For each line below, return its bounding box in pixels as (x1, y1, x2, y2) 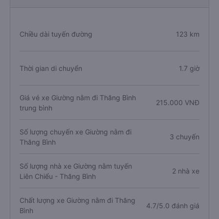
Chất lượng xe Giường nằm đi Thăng (20, 196, 135, 204)
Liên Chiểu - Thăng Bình (20, 172, 96, 180)
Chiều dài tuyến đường (20, 30, 92, 38)
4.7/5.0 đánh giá (146, 201, 199, 210)
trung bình (20, 103, 52, 112)
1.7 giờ (178, 64, 199, 72)
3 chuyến (169, 132, 199, 141)
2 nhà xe (172, 167, 199, 175)
